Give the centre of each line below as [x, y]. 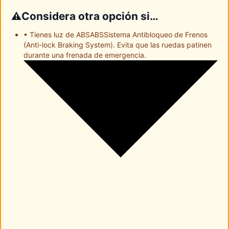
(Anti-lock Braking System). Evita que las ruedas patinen [118, 44]
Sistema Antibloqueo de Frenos [156, 34]
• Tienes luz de [50, 34]
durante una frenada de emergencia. [85, 55]
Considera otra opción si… [90, 16]
